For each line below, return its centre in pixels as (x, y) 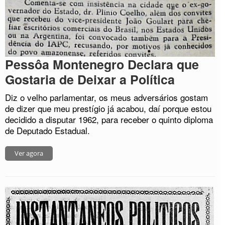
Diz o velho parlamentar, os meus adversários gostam (106, 97)
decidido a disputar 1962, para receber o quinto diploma (109, 120)
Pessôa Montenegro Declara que (102, 65)
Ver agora (29, 153)
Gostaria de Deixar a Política (90, 80)
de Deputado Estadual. (47, 131)
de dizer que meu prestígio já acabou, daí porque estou (108, 108)
